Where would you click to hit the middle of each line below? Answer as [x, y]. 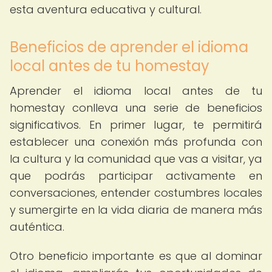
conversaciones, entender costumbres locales [136, 193]
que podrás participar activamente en [136, 176]
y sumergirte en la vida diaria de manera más [136, 210]
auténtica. [37, 227]
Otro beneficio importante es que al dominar [136, 256]
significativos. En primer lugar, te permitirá [136, 125]
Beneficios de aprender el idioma [129, 47]
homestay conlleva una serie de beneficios [136, 108]
